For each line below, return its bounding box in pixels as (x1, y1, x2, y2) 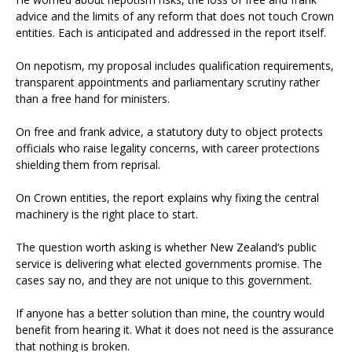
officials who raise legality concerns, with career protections (16, 141, 320, 156)
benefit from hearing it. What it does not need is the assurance (16, 322, 334, 337)
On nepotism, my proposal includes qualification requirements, (16, 58, 334, 73)
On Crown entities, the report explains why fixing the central (16, 190, 319, 205)
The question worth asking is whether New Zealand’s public (16, 240, 317, 255)
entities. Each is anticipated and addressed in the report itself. (16, 25, 326, 40)
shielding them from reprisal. (16, 157, 160, 172)
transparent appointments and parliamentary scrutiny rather (16, 75, 320, 90)
